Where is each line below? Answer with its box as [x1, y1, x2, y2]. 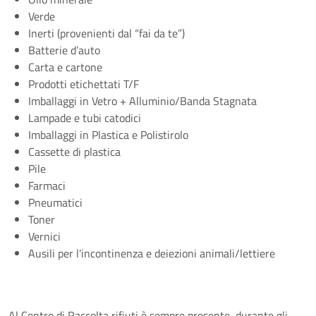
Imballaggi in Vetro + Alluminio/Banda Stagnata [28, 92, 257, 109]
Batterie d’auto [28, 42, 100, 59]
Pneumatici [28, 194, 83, 211]
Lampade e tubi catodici [28, 109, 141, 126]
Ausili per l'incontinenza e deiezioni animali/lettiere [28, 245, 275, 262]
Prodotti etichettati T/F [28, 75, 139, 92]
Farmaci [28, 177, 66, 194]
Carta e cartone [28, 59, 102, 75]
